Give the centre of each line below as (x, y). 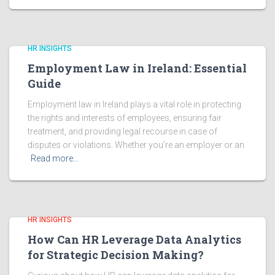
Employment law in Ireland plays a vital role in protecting (134, 105)
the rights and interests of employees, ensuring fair (125, 118)
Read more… (55, 159)
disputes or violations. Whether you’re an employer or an (136, 145)
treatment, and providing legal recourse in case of (122, 132)
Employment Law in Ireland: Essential (137, 68)
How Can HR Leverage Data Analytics (134, 240)
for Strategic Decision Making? (116, 255)
